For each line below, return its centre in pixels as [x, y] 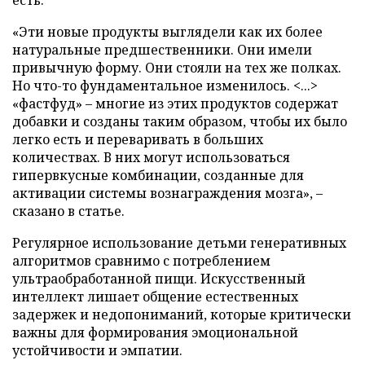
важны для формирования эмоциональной [155, 332]
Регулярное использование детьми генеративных [179, 242]
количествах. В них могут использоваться [151, 157]
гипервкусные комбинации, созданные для [158, 175]
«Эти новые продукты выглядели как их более [167, 31]
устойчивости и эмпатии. [97, 350]
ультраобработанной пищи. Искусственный [159, 278]
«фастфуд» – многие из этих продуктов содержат [175, 103]
